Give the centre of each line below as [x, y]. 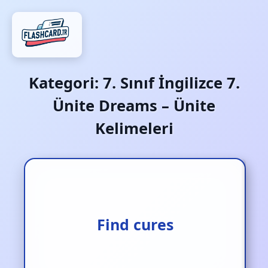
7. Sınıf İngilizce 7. [171, 83]
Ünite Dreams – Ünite [134, 106]
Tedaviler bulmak [135, 224]
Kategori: [66, 83]
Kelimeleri [134, 128]
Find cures [135, 224]
